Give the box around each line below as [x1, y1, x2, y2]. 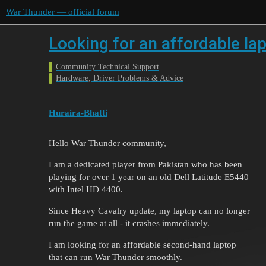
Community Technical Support [56, 62, 159, 71]
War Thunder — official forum [6, 7, 119, 17]
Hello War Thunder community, [49, 138, 166, 148]
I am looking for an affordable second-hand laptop [49, 239, 236, 249]
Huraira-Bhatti [49, 107, 107, 118]
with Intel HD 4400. [49, 184, 123, 194]
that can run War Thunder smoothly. [49, 252, 182, 262]
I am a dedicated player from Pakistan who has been [49, 159, 242, 169]
